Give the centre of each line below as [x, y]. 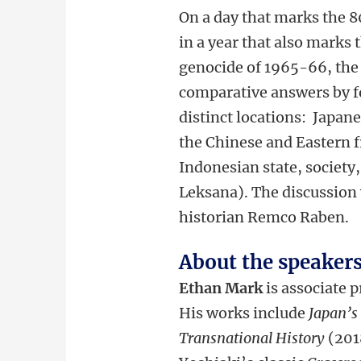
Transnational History [254, 338]
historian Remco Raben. [266, 217]
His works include [244, 313]
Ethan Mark [223, 288]
